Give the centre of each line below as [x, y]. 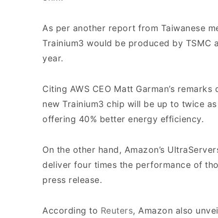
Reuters [117, 210]
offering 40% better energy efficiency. [123, 119]
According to [72, 210]
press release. [72, 180]
